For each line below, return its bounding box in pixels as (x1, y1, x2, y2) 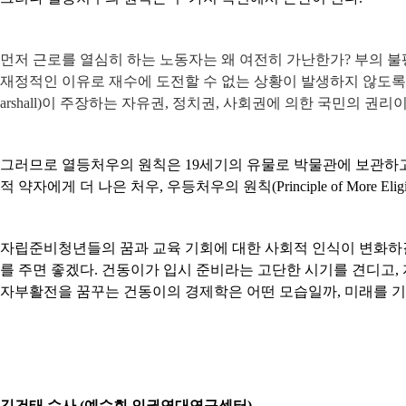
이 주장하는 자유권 (42, 95, 165, 111)
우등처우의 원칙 (167, 179, 272, 195)
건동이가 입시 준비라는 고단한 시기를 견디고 (101, 262, 395, 278)
